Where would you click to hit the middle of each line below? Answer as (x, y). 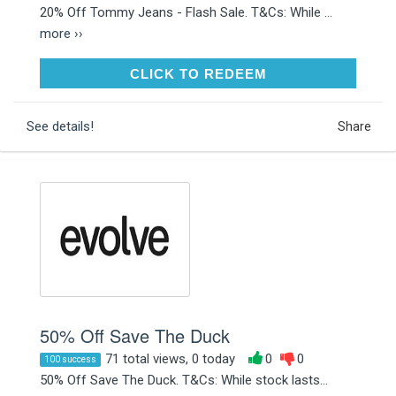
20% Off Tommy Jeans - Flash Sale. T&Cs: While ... (186, 12)
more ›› (61, 33)
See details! (60, 126)
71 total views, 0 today (170, 358)
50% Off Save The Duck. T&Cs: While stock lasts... (184, 380)
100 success (70, 359)
